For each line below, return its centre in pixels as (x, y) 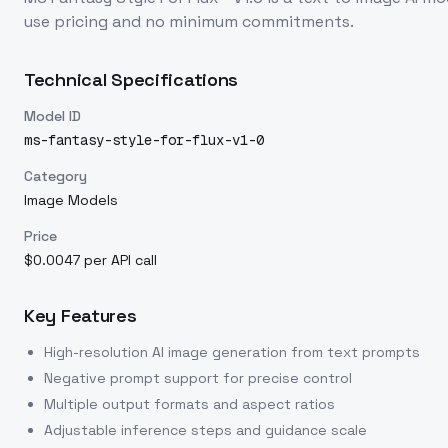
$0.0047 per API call (90, 260)
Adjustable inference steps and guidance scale (205, 430)
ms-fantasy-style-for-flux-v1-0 (144, 140)
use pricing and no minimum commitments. (189, 21)
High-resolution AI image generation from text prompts (232, 352)
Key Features (80, 315)
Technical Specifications (131, 79)
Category (55, 176)
